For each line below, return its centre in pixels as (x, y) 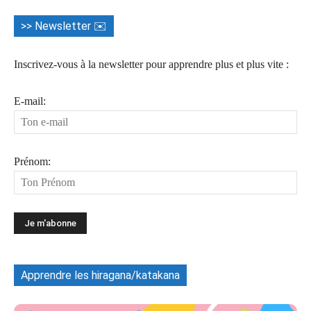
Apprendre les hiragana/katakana (100, 275)
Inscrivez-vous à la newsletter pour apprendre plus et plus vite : (151, 64)
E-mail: (30, 101)
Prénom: (32, 161)
